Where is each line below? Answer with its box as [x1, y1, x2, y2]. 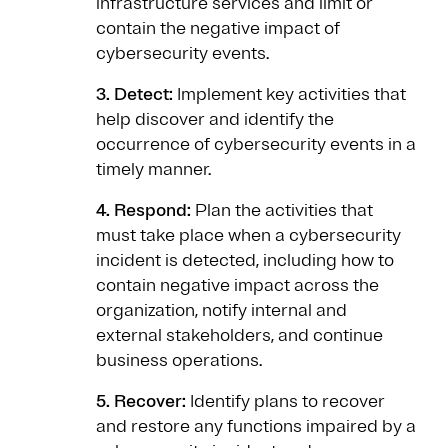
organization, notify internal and [96, 299, 347, 322]
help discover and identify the [96, 108, 334, 131]
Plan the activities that [191, 199, 373, 222]
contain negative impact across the [96, 274, 379, 297]
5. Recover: [96, 390, 186, 413]
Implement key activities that [173, 83, 406, 106]
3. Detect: [96, 83, 173, 106]
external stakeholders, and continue [96, 324, 383, 347]
